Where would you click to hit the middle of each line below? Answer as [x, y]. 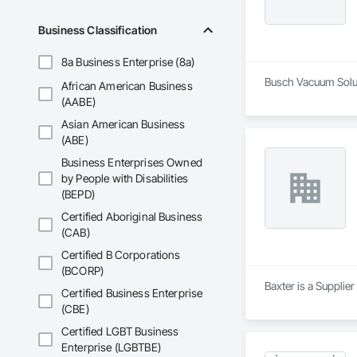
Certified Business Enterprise [132, 293]
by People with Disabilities [125, 178]
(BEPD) [78, 194]
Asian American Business [124, 124]
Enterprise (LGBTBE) [111, 347]
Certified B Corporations [121, 255]
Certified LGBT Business [120, 331]
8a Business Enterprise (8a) [128, 62]
